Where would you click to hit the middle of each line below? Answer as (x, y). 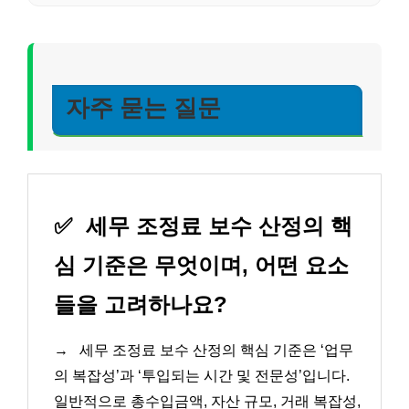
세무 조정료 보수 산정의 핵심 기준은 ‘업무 (215, 351)
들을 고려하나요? (141, 305)
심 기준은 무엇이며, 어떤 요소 (201, 266)
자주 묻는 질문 (143, 107)
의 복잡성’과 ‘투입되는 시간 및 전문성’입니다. (202, 376)
